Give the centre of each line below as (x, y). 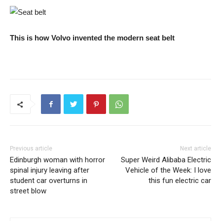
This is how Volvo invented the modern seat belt (92, 38)
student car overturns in (49, 181)
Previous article (31, 149)
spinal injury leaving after (50, 170)
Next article (195, 149)
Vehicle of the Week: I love (168, 170)
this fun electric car (180, 181)
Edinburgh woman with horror (57, 160)
